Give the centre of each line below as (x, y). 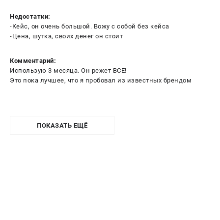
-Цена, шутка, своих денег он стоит (66, 36)
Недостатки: (30, 16)
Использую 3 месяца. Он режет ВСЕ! (68, 70)
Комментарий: (33, 60)
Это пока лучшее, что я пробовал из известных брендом (101, 80)
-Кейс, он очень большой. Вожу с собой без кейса (90, 26)
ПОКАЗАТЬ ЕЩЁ (62, 125)
